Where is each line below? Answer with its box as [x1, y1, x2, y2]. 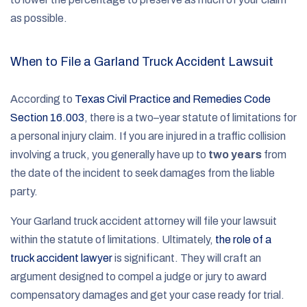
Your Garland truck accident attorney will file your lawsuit [10, 214, 277, 227]
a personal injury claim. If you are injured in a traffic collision [10, 130, 286, 142]
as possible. [10, 12, 67, 24]
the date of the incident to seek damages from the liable [10, 167, 275, 179]
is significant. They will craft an [112, 251, 261, 264]
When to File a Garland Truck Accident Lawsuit [10, 54, 273, 69]
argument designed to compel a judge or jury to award [10, 270, 267, 282]
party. [10, 185, 40, 197]
